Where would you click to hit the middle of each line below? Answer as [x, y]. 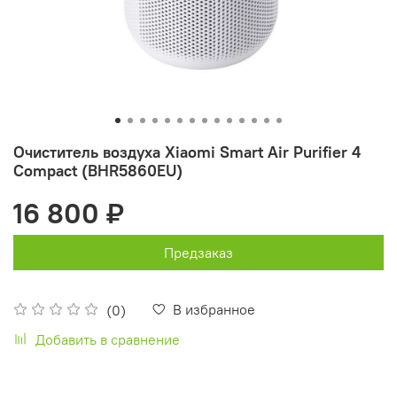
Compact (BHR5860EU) [98, 170]
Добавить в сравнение [108, 339]
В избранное [214, 309]
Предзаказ [198, 252]
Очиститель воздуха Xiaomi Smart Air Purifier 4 [187, 152]
